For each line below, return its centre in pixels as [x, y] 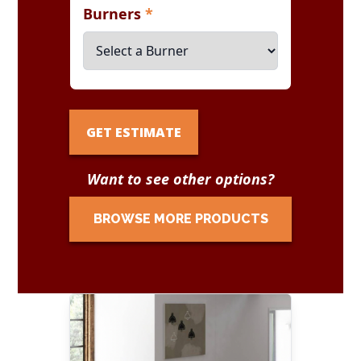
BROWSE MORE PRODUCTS [180, 219]
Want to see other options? [180, 179]
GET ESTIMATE [134, 132]
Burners [114, 14]
